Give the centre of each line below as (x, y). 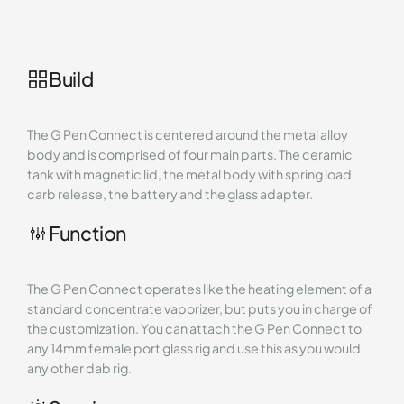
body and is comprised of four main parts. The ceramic (189, 154)
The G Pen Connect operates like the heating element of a (199, 289)
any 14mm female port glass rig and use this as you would (193, 349)
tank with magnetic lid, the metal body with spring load (189, 174)
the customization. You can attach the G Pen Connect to (194, 329)
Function (87, 234)
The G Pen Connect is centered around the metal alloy (187, 134)
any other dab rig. (79, 368)
